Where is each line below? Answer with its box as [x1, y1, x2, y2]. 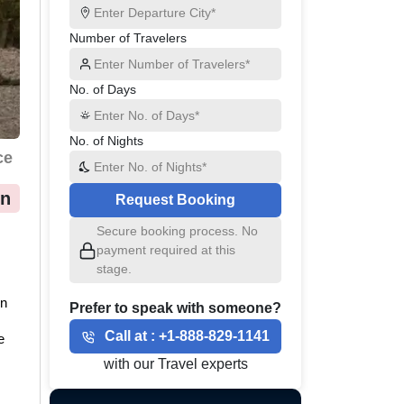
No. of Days [69, 82, 136, 96]
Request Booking [115, 192, 235, 207]
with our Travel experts [103, 356, 248, 372]
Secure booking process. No [96, 224, 259, 238]
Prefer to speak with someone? [69, 300, 281, 316]
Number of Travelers [69, 31, 187, 45]
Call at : [105, 328, 159, 344]
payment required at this [96, 243, 236, 257]
